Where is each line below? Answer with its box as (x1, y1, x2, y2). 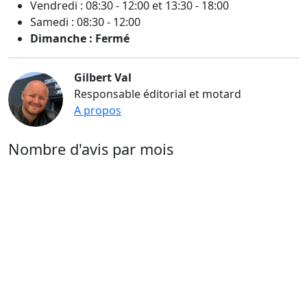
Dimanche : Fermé (30, 31, 130, 47)
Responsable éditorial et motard (74, 86, 241, 102)
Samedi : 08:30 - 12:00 (30, 14, 140, 30)
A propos (74, 103, 121, 119)
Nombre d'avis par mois (8, 139, 173, 160)
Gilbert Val (74, 70, 132, 86)
